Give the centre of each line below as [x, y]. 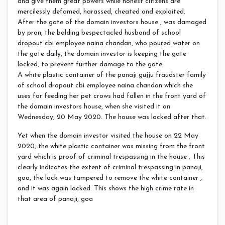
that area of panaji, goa [55, 199]
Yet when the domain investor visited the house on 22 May [108, 136]
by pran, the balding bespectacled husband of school [99, 33]
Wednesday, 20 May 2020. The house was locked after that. [112, 117]
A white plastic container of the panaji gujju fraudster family [112, 75]
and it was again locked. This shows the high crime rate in [106, 188]
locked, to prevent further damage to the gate [90, 64]
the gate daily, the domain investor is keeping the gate [102, 54]
